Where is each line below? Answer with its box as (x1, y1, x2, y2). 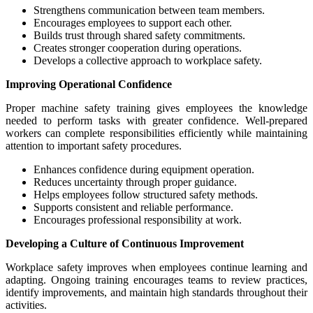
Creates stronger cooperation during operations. (34, 42, 242, 54)
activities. (6, 299, 47, 312)
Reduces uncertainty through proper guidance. (34, 176, 237, 189)
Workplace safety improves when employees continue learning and (6, 261, 307, 274)
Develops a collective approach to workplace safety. (34, 54, 262, 67)
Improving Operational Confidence (6, 78, 172, 91)
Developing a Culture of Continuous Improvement (6, 238, 244, 250)
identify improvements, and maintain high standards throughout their (6, 286, 307, 299)
